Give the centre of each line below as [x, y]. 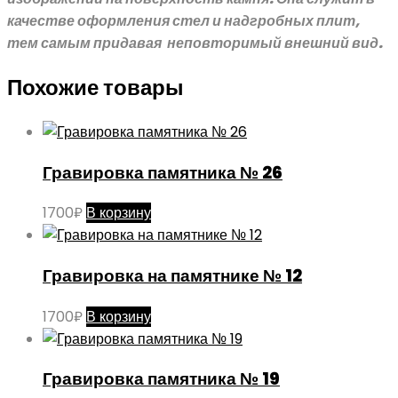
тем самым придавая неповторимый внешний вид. [195, 43]
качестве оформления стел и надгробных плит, [183, 21]
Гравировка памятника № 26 [163, 172]
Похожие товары [96, 87]
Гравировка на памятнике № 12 [172, 275]
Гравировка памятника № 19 [161, 379]
